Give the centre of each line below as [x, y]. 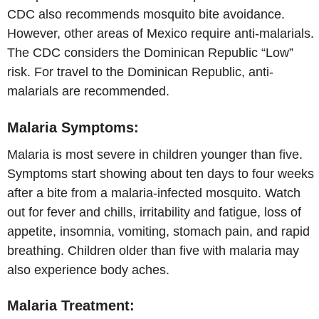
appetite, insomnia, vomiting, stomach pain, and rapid [158, 231]
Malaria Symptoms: [73, 127]
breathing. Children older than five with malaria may [153, 250]
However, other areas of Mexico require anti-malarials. [161, 34]
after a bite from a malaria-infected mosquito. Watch [154, 193]
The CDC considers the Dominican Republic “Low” [150, 53]
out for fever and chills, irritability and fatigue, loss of [154, 212]
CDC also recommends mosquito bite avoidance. [146, 15]
